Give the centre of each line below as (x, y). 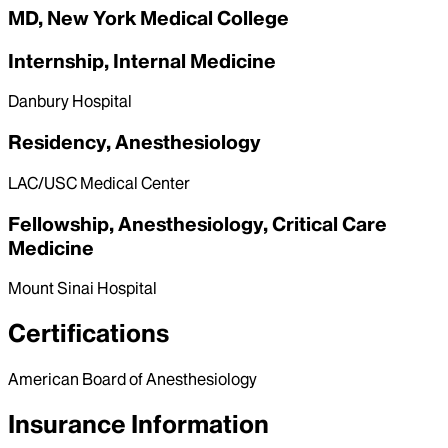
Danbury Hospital (70, 101)
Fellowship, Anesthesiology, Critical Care (197, 223)
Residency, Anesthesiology (134, 142)
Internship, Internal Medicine (142, 60)
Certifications (88, 334)
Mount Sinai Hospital (82, 288)
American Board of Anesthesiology (132, 379)
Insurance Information (138, 425)
